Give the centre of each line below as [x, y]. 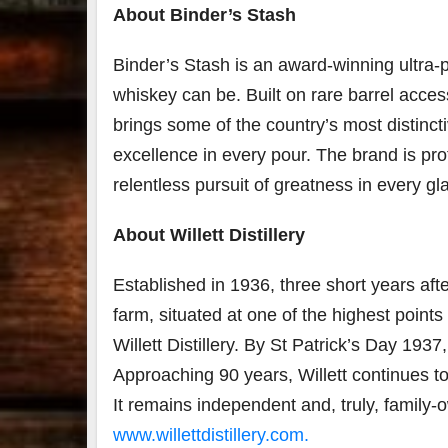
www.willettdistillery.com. [211, 434]
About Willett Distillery [209, 234]
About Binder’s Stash [204, 14]
